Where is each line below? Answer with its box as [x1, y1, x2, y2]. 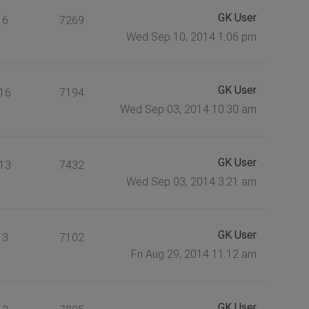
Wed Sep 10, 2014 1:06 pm [126, 30, 257, 43]
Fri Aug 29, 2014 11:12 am [130, 247, 257, 261]
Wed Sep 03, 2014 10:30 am [119, 102, 257, 116]
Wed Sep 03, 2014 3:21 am [126, 175, 257, 188]
